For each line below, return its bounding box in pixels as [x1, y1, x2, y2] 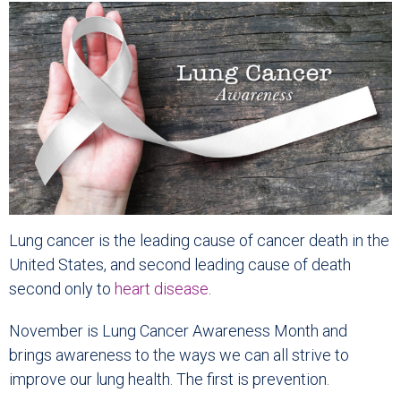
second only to [9, 279, 115, 299]
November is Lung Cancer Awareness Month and [9, 321, 347, 341]
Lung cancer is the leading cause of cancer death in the [9, 231, 389, 251]
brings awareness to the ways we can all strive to [9, 346, 349, 365]
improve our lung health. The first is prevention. [9, 370, 329, 389]
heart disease [115, 279, 209, 299]
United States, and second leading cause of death [9, 255, 351, 275]
